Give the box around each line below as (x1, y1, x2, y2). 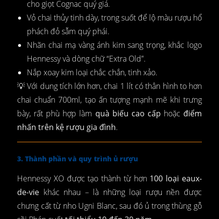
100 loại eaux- (150, 173, 202, 184)
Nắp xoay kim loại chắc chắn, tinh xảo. (27, 67, 157, 78)
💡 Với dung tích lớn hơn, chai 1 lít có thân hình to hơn (17, 81, 202, 92)
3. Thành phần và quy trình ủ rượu (17, 154, 138, 164)
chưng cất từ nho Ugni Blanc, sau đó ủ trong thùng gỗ (17, 200, 202, 212)
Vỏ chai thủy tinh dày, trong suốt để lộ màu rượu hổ (27, 12, 202, 23)
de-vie (17, 187, 39, 198)
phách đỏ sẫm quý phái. (27, 26, 109, 37)
